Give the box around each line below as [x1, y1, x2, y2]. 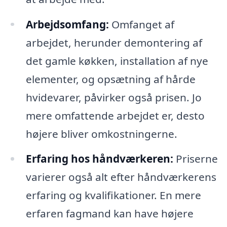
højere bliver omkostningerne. [25, 126, 177, 141]
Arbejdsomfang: [25, 17, 109, 31]
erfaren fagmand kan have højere [25, 206, 194, 221]
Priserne [173, 152, 218, 166]
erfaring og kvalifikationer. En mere [25, 188, 201, 203]
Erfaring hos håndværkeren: [25, 152, 173, 166]
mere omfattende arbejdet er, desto [25, 108, 205, 123]
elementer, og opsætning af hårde [25, 71, 196, 86]
